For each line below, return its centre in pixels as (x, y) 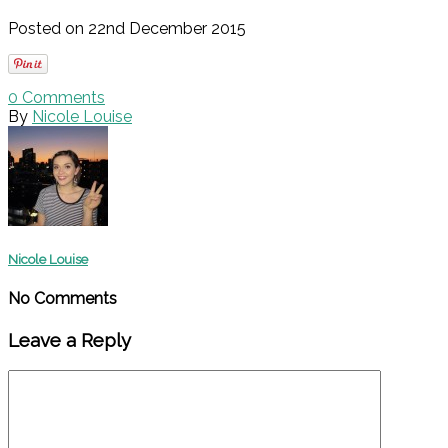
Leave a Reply (69, 340)
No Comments (62, 298)
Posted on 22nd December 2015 (127, 28)
